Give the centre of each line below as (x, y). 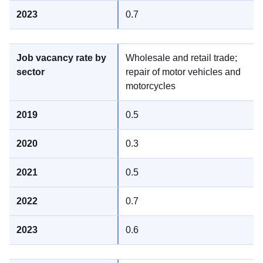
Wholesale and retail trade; (181, 58)
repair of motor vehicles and (183, 72)
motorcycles (151, 86)
